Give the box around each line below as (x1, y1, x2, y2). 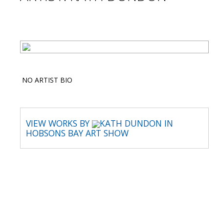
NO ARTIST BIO (20, 75, 72, 85)
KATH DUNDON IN (100, 117, 173, 129)
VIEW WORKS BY (26, 117, 92, 129)
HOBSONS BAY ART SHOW (26, 127, 129, 139)
